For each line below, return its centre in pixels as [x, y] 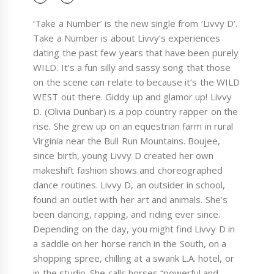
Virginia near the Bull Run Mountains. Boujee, [127, 141]
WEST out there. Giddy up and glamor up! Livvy [132, 97]
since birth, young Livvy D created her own [124, 156]
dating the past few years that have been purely [136, 53]
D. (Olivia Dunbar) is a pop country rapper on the [136, 112]
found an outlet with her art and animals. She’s [130, 200]
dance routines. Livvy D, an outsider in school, [129, 185]
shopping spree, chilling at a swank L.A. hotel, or [134, 258]
